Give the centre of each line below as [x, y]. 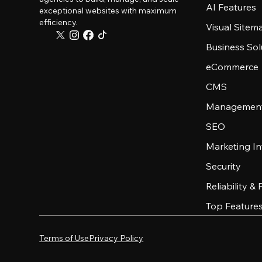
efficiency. [59, 22]
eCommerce [232, 67]
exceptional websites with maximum [108, 11]
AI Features [231, 7]
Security [224, 166]
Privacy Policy [116, 238]
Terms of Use [64, 238]
